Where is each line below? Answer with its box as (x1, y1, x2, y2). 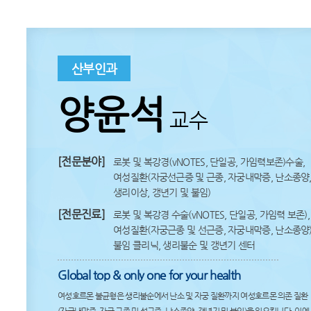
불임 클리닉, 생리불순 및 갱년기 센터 (113, 239, 255, 251)
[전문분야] (58, 155, 105, 168)
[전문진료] (58, 208, 105, 221)
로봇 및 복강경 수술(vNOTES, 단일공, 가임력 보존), (113, 209, 310, 220)
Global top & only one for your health (58, 268, 241, 282)
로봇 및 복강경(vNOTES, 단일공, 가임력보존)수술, (113, 156, 305, 167)
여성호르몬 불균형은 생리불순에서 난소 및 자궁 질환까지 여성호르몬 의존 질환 (58, 291, 308, 301)
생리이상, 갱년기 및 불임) (113, 187, 211, 198)
